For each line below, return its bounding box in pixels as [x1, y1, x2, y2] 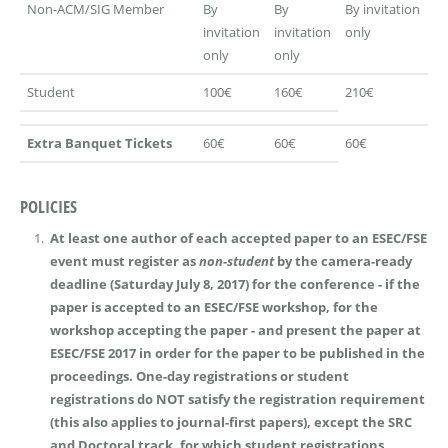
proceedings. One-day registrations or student [49, 366, 349, 385]
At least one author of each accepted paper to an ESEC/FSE [49, 228, 427, 247]
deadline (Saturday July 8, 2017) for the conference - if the [49, 274, 420, 293]
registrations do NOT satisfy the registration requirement [49, 389, 425, 408]
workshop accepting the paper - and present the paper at [49, 320, 421, 339]
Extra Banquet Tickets [26, 134, 172, 153]
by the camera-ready [273, 251, 412, 270]
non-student [198, 251, 274, 270]
